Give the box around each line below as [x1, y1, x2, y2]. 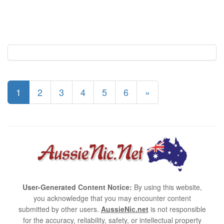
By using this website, [131, 182, 202, 192]
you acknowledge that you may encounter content [33, 193, 191, 203]
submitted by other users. [18, 204, 101, 214]
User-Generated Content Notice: [22, 182, 132, 192]
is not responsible [148, 204, 206, 214]
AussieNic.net [100, 204, 148, 214]
